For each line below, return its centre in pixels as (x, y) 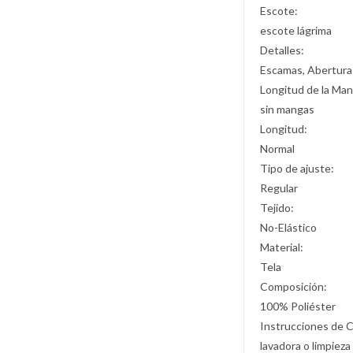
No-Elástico (289, 228)
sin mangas (288, 110)
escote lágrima (296, 31)
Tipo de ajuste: (297, 169)
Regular (279, 188)
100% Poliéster (298, 307)
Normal (278, 149)
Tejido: (277, 208)
